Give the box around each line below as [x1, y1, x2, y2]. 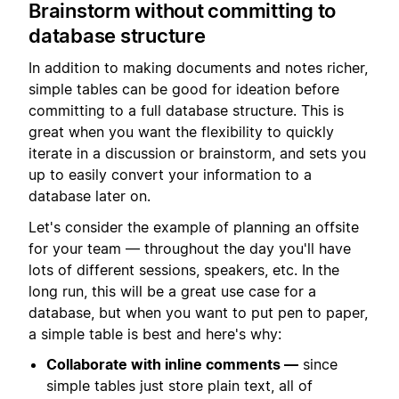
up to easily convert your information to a [28, 166, 312, 184]
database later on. [28, 187, 151, 206]
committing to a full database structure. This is [28, 102, 344, 120]
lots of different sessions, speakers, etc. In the [28, 260, 339, 279]
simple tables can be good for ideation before [28, 80, 339, 99]
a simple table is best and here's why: [28, 324, 281, 343]
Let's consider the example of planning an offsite [28, 217, 359, 236]
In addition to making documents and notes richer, [28, 59, 368, 77]
